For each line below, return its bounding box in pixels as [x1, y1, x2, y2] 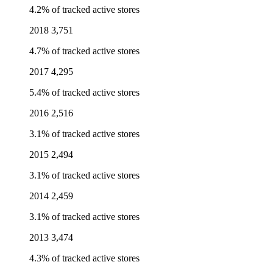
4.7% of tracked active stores [29, 46, 140, 57]
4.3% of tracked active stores [29, 253, 140, 264]
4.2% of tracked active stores [29, 4, 140, 15]
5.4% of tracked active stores [29, 87, 140, 98]
